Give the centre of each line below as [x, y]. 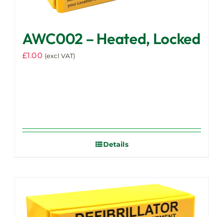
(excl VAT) [60, 56]
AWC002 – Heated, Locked [111, 39]
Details [116, 145]
